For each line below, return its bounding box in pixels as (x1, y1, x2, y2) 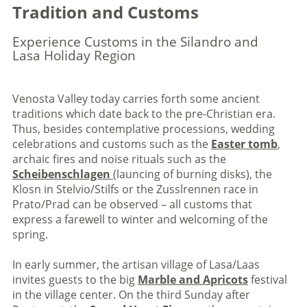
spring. (12, 227, 48, 242)
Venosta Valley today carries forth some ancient (12, 91, 260, 106)
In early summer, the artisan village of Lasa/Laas (12, 257, 260, 272)
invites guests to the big (12, 272, 138, 287)
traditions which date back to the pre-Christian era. (12, 106, 275, 121)
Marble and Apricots (137, 272, 248, 287)
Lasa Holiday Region (12, 47, 136, 64)
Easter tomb (210, 136, 278, 151)
